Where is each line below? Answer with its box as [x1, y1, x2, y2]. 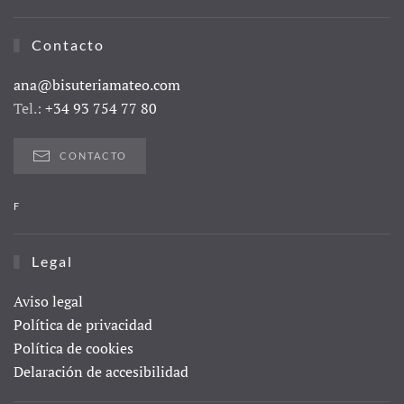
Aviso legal [14, 291, 83, 312]
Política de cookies [14, 338, 133, 359]
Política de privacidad [14, 315, 152, 335]
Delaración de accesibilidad [14, 362, 188, 382]
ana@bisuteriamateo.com [14, 75, 180, 96]
